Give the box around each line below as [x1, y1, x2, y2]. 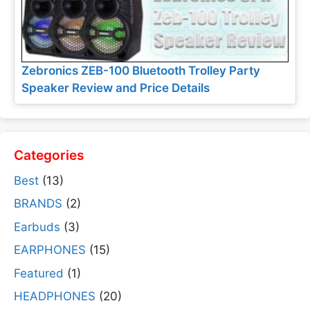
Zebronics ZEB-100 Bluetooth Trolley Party [21, 63, 260, 77]
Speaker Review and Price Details [21, 80, 210, 95]
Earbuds [14, 219, 60, 234]
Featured [14, 266, 64, 280]
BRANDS [14, 197, 62, 211]
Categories [14, 147, 84, 163]
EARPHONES [14, 243, 86, 257]
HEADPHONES [14, 289, 95, 304]
